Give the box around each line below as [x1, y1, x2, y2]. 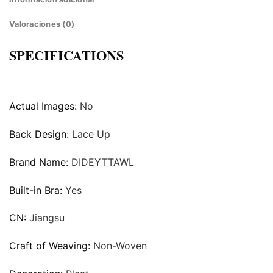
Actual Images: [9, 100, 80, 113]
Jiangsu [29, 211, 65, 224]
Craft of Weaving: [9, 239, 93, 252]
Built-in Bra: [9, 183, 65, 196]
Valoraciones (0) [9, 19, 75, 29]
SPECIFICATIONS [9, 45, 124, 66]
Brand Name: [9, 155, 71, 168]
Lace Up [72, 128, 110, 141]
